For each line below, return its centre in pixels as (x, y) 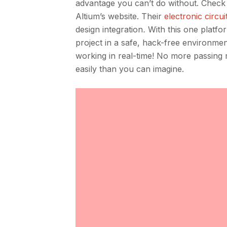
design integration (109, 29)
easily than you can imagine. (130, 69)
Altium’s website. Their (120, 16)
